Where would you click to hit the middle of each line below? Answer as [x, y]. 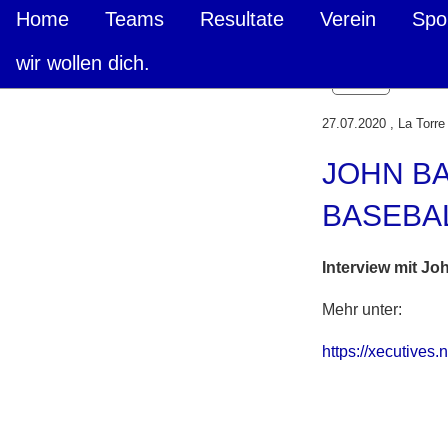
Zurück [360, 81]
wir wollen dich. [83, 63]
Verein [348, 19]
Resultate [242, 19]
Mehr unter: [361, 309]
